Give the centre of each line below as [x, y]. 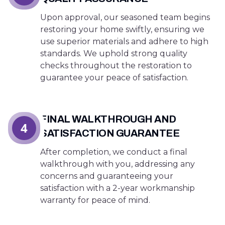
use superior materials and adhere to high [124, 41]
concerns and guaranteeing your [107, 176]
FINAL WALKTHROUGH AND [108, 119]
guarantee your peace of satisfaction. [114, 78]
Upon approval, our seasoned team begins [125, 17]
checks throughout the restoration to [116, 66]
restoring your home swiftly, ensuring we [122, 29]
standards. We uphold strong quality [114, 53]
